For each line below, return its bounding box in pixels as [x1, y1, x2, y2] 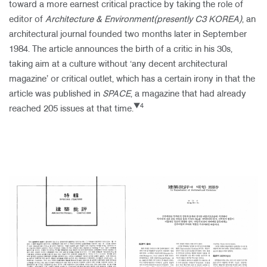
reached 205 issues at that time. [9, 105, 133, 113]
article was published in [9, 90, 100, 98]
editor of [9, 15, 45, 24]
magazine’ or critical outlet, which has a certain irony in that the [9, 75, 255, 83]
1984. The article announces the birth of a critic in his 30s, [9, 45, 232, 54]
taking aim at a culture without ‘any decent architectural [9, 60, 227, 69]
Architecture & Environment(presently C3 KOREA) [45, 15, 242, 24]
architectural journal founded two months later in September [9, 30, 247, 39]
